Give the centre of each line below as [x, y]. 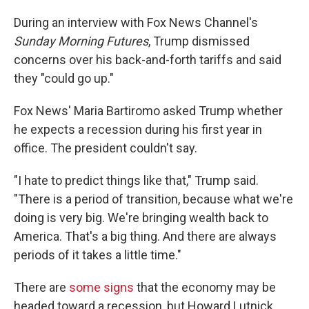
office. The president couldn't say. [106, 148]
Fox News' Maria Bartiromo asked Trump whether [148, 111]
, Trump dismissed [199, 41]
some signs [101, 287]
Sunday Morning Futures [81, 41]
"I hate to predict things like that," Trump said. [136, 180]
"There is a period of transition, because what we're [153, 199]
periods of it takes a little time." [98, 255]
